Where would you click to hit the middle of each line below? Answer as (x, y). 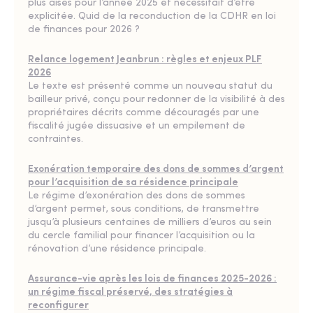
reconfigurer (58, 306)
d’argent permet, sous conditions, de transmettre (144, 209)
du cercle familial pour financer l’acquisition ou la (141, 236)
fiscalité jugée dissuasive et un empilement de (137, 126)
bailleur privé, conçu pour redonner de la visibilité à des (156, 100)
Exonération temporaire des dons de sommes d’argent (156, 169)
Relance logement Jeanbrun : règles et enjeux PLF (145, 60)
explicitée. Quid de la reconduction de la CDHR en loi (152, 16)
